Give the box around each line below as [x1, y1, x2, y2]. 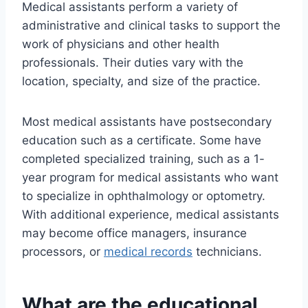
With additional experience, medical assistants [22, 208, 279, 222]
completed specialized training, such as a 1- [22, 152, 265, 166]
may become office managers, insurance [22, 226, 247, 241]
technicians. [192, 245, 262, 259]
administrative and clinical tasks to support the [22, 19, 280, 33]
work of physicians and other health [22, 37, 219, 52]
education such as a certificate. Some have [22, 133, 261, 148]
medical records [104, 245, 192, 259]
